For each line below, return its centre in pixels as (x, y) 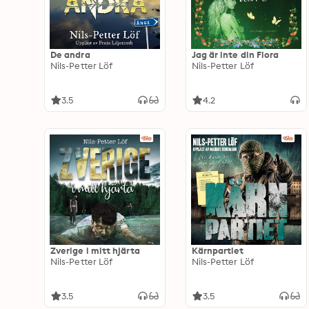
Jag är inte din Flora (235, 54)
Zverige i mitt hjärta (95, 250)
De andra (70, 54)
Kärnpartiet (218, 250)
